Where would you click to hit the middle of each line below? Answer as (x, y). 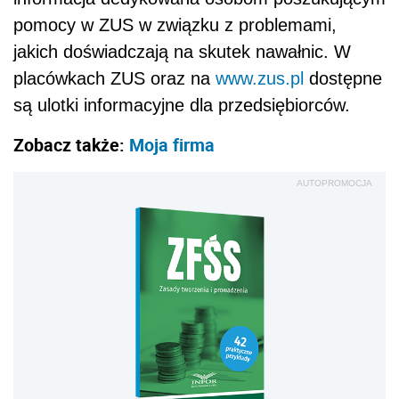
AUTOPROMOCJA (334, 183)
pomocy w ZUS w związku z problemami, (175, 24)
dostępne (343, 78)
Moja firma (172, 144)
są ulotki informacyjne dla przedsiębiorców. (182, 105)
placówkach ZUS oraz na (114, 78)
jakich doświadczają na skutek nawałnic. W (182, 51)
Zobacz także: (71, 144)
